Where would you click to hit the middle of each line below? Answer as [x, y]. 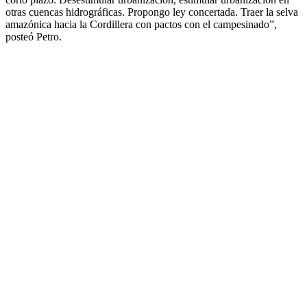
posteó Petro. [34, 36]
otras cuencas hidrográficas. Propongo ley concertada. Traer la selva [152, 12]
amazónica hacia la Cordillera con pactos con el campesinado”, [141, 24]
